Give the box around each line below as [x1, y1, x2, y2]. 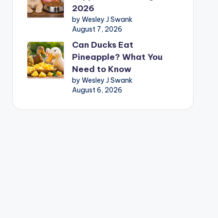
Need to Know [72, 63, 131, 74]
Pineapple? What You [72, 51, 163, 62]
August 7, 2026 [72, 24, 122, 34]
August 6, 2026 [72, 85, 122, 94]
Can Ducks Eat [72, 39, 133, 50]
